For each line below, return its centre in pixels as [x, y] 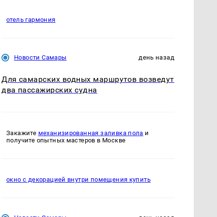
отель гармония [31, 19]
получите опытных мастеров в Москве [66, 140]
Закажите [22, 133]
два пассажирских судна [49, 90]
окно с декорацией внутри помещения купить [79, 179]
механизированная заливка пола [91, 133]
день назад [156, 58]
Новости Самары [40, 58]
